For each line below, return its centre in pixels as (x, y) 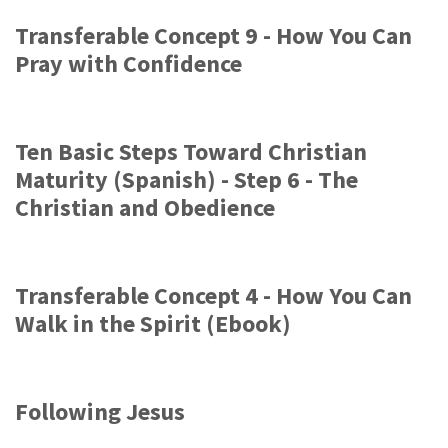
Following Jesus (100, 411)
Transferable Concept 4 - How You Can (213, 295)
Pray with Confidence (128, 63)
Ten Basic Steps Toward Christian (191, 151)
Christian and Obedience (145, 207)
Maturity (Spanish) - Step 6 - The (186, 179)
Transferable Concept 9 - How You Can (213, 35)
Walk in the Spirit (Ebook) (153, 323)
